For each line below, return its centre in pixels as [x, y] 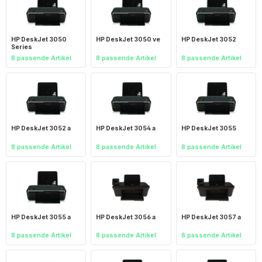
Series [22, 47]
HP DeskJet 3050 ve [128, 39]
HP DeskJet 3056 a [126, 217]
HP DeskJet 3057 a [211, 217]
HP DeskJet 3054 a [126, 128]
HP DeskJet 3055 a [41, 217]
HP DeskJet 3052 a [41, 128]
